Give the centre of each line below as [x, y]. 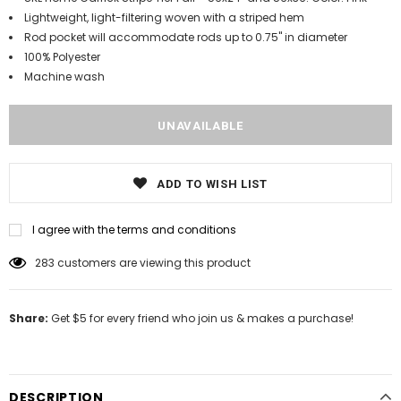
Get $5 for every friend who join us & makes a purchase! [201, 318]
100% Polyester [62, 57]
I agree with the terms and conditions [134, 230]
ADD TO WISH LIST [212, 184]
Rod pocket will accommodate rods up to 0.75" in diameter [186, 37]
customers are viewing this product [154, 263]
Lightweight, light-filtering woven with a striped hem [164, 17]
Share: [29, 318]
